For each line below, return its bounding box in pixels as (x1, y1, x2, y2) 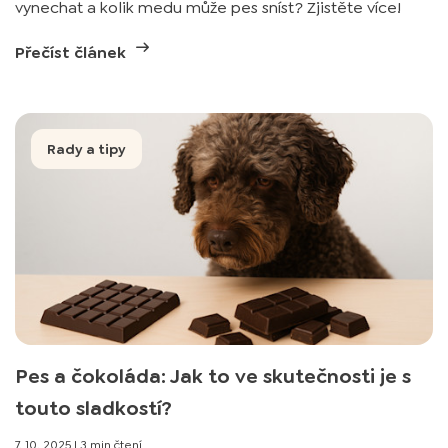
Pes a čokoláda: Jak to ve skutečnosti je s (15, 363, 411, 389)
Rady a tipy (47, 140, 126, 158)
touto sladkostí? (15, 395, 172, 421)
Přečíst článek (15, 42, 130, 63)
